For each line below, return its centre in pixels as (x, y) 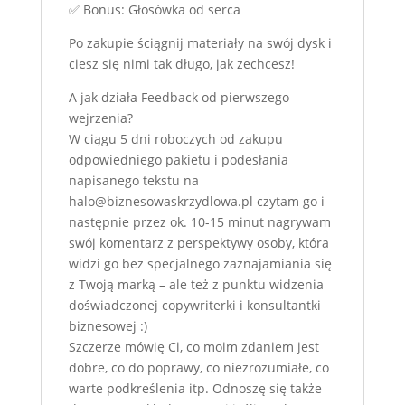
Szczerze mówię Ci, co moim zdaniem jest (193, 347)
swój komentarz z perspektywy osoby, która (198, 243)
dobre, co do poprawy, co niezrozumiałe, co (198, 367)
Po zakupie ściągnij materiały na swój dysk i (200, 43)
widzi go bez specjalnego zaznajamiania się (200, 264)
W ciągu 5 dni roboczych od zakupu (175, 139)
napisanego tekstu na (133, 180)
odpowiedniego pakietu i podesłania (178, 160)
